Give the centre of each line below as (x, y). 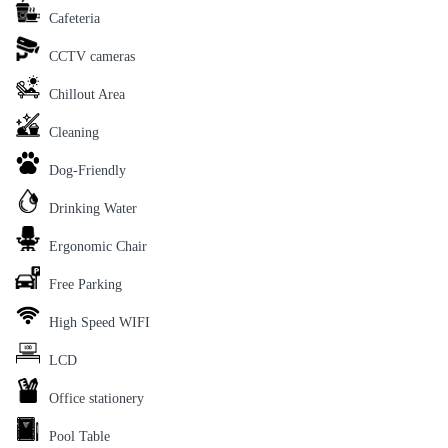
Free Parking (85, 284)
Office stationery (96, 398)
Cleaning (74, 132)
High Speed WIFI (99, 322)
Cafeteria (74, 18)
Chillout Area (87, 94)
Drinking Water (93, 208)
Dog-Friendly (87, 170)
